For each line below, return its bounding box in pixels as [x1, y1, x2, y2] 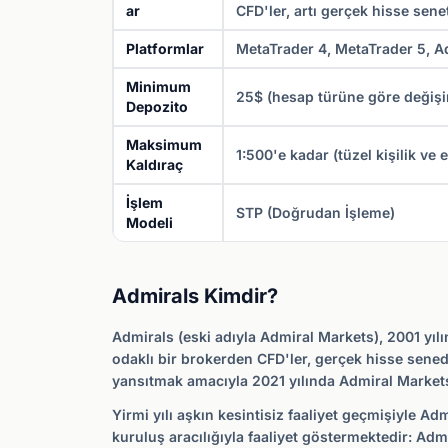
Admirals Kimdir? [112, 284, 278, 308]
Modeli [126, 214, 173, 231]
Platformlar [126, 40, 204, 57]
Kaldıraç [126, 156, 183, 173]
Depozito [126, 98, 188, 115]
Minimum [126, 78, 191, 95]
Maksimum [126, 136, 202, 153]
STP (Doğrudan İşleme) [236, 204, 395, 221]
